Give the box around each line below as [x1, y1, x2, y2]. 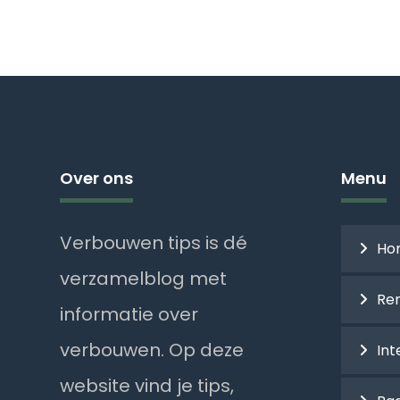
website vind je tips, [60, 372, 235, 398]
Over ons [60, 166, 134, 189]
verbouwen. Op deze [60, 337, 245, 362]
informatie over [60, 301, 199, 327]
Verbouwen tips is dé [60, 229, 248, 255]
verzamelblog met [60, 265, 228, 291]
